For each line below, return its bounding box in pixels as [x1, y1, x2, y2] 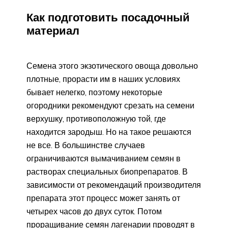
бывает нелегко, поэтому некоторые [26, 87, 162, 97]
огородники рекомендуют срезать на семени [26, 100, 194, 110]
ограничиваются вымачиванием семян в [26, 153, 181, 163]
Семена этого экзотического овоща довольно [26, 60, 198, 71]
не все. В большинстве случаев [26, 139, 145, 150]
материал [26, 23, 79, 38]
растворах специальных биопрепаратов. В [26, 166, 188, 177]
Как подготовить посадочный [26, 10, 190, 25]
